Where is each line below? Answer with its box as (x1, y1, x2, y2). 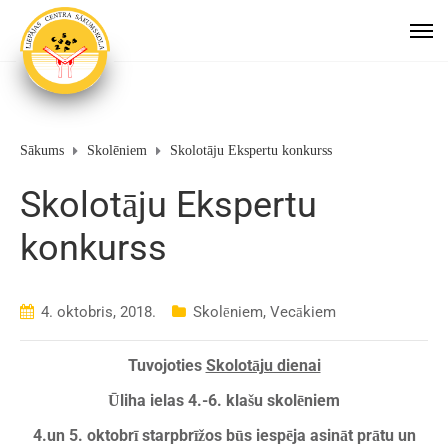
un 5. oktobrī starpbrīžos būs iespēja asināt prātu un (46, 425, 416, 445)
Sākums (20, 142, 64, 158)
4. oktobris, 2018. (41, 302, 156, 321)
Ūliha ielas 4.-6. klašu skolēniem (108, 390, 340, 410)
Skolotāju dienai (205, 356, 321, 376)
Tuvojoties (127, 356, 206, 376)
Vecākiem (270, 302, 336, 321)
